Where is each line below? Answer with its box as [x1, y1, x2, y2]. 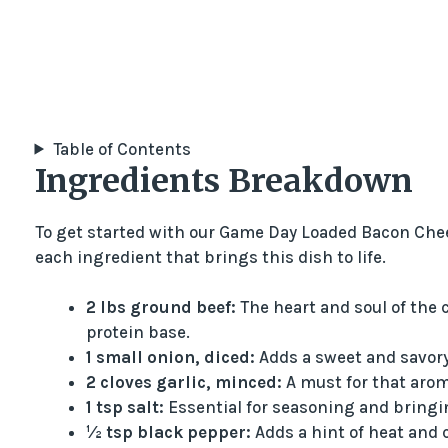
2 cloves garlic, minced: [85, 372, 282, 393]
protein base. [85, 322, 190, 343]
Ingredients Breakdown [34, 160, 413, 201]
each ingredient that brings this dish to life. [34, 246, 386, 267]
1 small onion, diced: [85, 347, 255, 368]
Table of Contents [52, 138, 191, 159]
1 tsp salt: [85, 397, 164, 418]
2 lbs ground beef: [85, 297, 236, 318]
